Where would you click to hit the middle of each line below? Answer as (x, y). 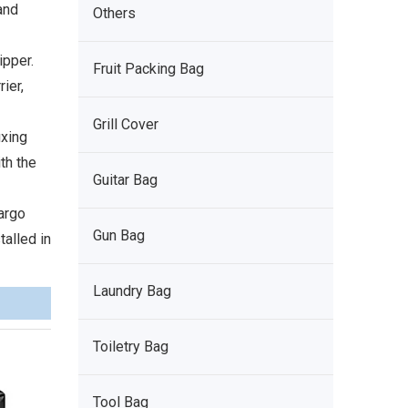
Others (114, 13)
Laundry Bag (132, 291)
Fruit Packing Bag (148, 69)
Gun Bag (119, 235)
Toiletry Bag (131, 347)
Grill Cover (126, 124)
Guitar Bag (125, 180)
